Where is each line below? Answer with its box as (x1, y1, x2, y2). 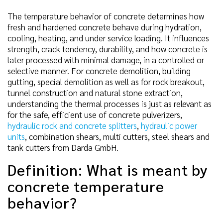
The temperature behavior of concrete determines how (7, 10, 204, 21)
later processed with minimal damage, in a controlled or (7, 54, 204, 65)
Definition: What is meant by (7, 159, 208, 179)
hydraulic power (141, 119, 197, 131)
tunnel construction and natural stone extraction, (7, 87, 183, 98)
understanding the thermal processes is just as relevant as (7, 98, 212, 109)
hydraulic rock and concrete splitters (7, 119, 137, 131)
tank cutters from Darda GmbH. (7, 141, 118, 153)
